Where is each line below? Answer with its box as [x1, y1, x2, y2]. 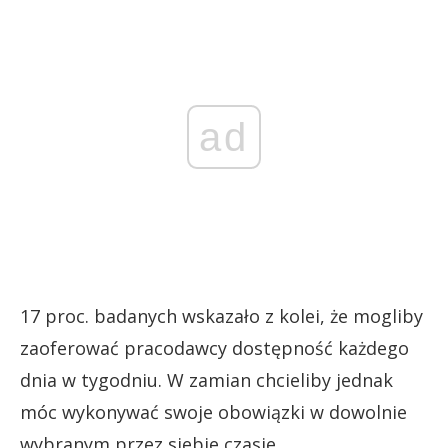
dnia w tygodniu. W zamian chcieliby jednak [20, 367, 393, 392]
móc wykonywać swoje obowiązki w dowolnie [20, 399, 407, 424]
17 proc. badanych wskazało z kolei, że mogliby [20, 303, 423, 328]
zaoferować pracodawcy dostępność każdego [20, 335, 409, 360]
